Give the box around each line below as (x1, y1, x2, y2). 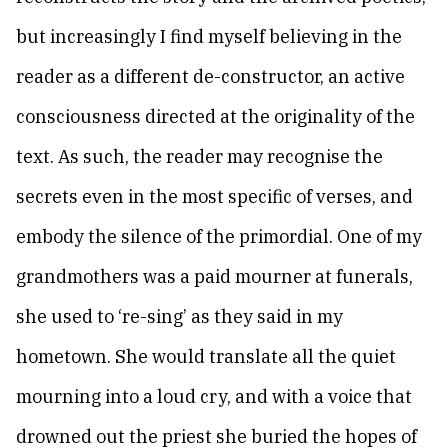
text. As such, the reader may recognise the (16, 145, 383, 168)
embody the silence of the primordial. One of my (16, 225, 422, 248)
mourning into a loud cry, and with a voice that (16, 385, 412, 408)
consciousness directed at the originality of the (16, 105, 415, 128)
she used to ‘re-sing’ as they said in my (16, 305, 343, 328)
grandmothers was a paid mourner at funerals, (16, 265, 413, 288)
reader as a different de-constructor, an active (16, 65, 405, 88)
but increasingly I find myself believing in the (16, 25, 402, 48)
